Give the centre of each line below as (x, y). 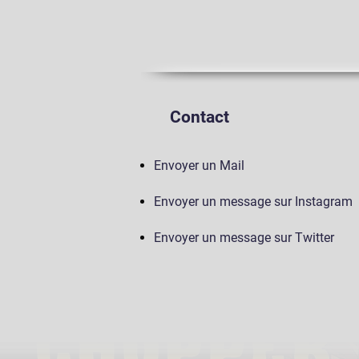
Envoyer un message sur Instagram (253, 202)
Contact (200, 117)
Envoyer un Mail (201, 166)
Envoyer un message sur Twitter (246, 238)
